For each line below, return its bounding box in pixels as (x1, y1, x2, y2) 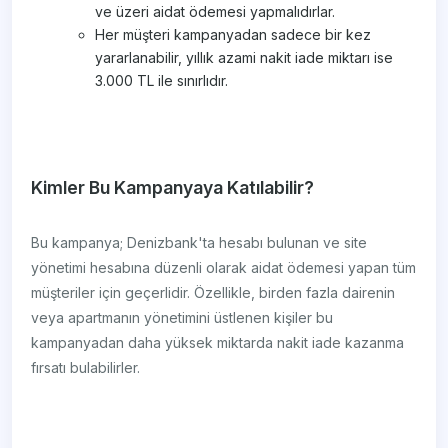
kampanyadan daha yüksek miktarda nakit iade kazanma (31, 334, 405, 352)
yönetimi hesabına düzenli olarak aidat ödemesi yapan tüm (31, 259, 417, 277)
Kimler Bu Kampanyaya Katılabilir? (31, 177, 315, 199)
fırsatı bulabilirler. (31, 359, 141, 377)
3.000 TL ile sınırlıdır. (95, 72, 229, 90)
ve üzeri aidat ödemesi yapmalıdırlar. (95, 3, 336, 21)
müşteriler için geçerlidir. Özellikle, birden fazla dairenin (31, 284, 396, 302)
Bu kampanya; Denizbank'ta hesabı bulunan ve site (31, 234, 368, 252)
